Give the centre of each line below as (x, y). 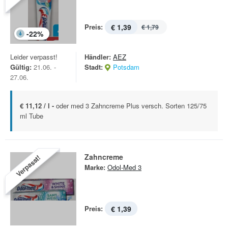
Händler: (98, 57)
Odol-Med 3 (124, 167)
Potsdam (126, 67)
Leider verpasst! (34, 57)
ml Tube (32, 116)
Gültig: (21, 67)
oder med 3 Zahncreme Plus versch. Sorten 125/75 (131, 106)
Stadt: (94, 67)
